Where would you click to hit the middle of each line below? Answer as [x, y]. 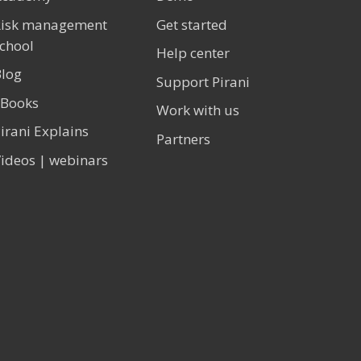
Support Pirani [203, 81]
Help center [193, 53]
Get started [192, 24]
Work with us [198, 110]
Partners [184, 139]
